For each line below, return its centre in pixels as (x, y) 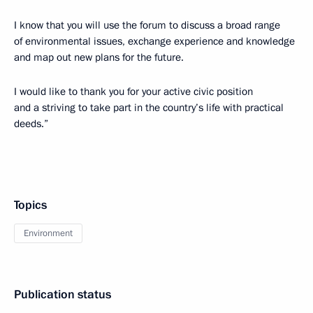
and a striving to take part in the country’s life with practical (149, 108)
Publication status (63, 294)
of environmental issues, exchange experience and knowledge (154, 41)
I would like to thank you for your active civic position (133, 92)
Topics (30, 205)
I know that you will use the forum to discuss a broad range (147, 25)
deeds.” (31, 124)
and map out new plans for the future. (99, 57)
